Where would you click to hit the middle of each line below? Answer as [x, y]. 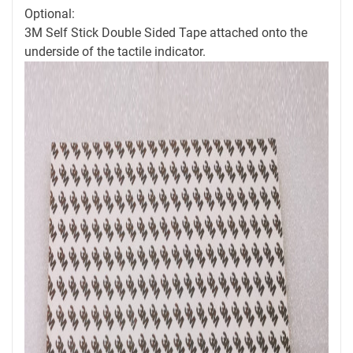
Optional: [50, 14]
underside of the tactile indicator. [115, 52]
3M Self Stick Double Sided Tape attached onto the [166, 33]
